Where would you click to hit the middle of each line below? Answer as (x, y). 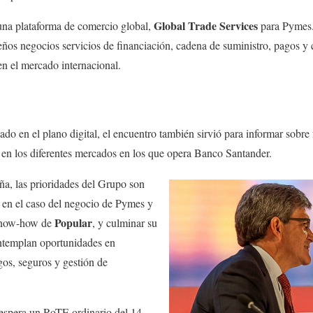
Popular (73, 222)
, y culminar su (125, 222)
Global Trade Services (206, 26)
